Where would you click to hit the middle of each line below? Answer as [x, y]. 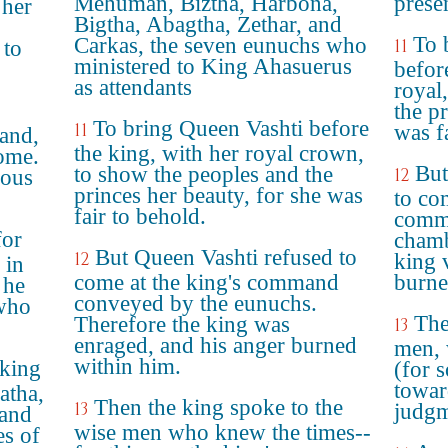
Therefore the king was [182, 324]
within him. [127, 366]
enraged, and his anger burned [215, 345]
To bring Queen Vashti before [231, 128]
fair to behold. [140, 216]
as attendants [133, 87]
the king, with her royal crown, [219, 153]
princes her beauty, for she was [218, 195]
